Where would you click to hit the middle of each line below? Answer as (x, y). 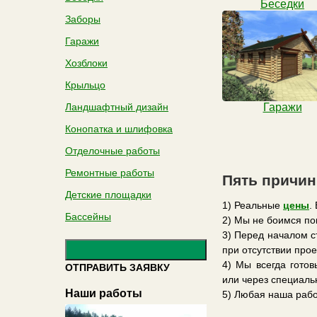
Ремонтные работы (110, 173)
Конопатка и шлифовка (119, 129)
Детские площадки (108, 195)
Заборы (83, 19)
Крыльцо (85, 85)
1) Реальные (253, 205)
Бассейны (88, 217)
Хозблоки (86, 63)
